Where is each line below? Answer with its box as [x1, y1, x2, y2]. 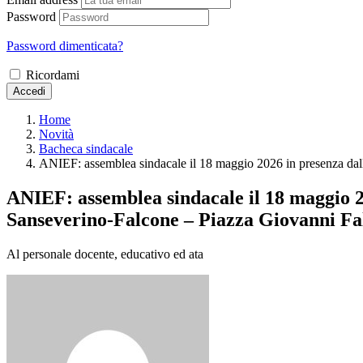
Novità [39, 126, 74, 141]
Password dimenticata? [6, 38, 123, 53]
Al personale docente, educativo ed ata [6, 246, 203, 261]
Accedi [13, 84, 45, 97]
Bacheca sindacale [39, 141, 133, 156]
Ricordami [26, 67, 79, 82]
